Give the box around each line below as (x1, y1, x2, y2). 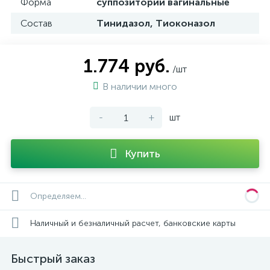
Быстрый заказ (11, 251, 95, 266)
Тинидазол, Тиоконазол (96, 18, 215, 28)
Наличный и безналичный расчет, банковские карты (30, 218, 236, 228)
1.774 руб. (83, 56, 170, 76)
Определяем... (30, 191, 86, 201)
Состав (20, 17, 52, 29)
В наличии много (102, 81, 177, 92)
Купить (125, 147, 160, 160)
